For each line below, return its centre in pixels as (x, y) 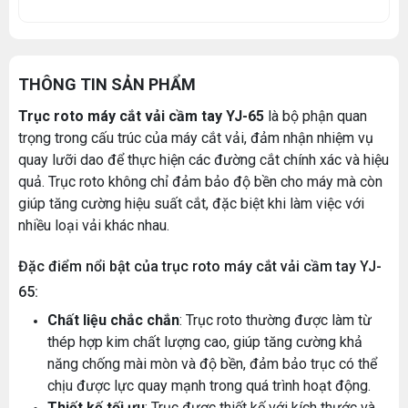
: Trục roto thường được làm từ (275, 320)
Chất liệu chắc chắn (113, 320)
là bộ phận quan (316, 116)
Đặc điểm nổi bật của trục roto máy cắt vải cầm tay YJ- (200, 266)
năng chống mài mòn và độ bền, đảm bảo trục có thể (212, 363)
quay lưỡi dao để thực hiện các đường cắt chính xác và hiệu (204, 159)
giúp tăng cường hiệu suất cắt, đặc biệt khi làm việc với (191, 203)
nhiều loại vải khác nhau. (94, 225)
